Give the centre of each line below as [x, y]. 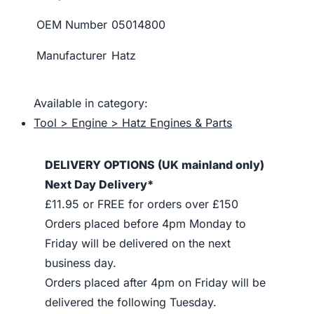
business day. [81, 263]
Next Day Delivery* [99, 184]
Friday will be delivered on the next [138, 243]
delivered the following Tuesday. [131, 302]
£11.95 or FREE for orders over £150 [142, 204]
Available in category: [91, 103]
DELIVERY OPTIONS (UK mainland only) [155, 165]
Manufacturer [71, 55]
